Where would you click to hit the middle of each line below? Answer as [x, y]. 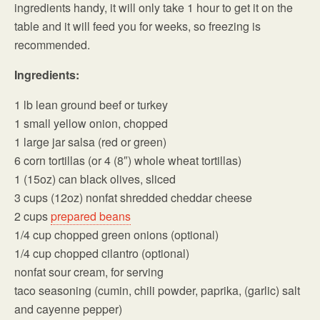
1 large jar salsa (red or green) [90, 142]
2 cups [32, 216]
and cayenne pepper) [68, 309]
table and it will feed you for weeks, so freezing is [137, 26]
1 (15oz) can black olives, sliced [95, 179]
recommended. [52, 45]
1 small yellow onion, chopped [91, 124]
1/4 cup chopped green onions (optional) [116, 235]
